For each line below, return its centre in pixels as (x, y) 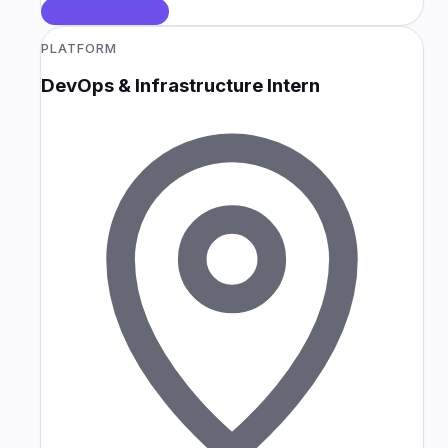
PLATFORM (79, 47)
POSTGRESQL (105, 11)
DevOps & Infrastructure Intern (180, 86)
